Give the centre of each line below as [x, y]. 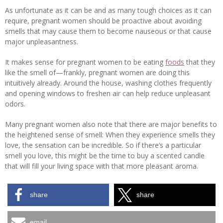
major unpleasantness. [42, 42]
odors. [15, 104]
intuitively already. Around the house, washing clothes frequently [108, 83]
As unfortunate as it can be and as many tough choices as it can [108, 10]
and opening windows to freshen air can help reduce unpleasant [108, 94]
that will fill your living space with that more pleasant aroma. [102, 166]
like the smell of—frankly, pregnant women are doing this [97, 73]
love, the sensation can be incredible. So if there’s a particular [103, 145]
